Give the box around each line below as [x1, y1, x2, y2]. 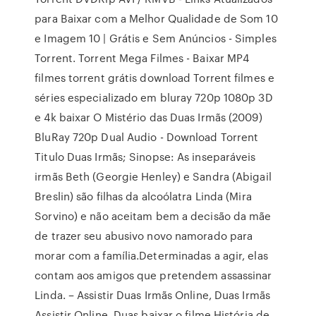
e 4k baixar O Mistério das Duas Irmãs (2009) [35, 109, 262, 125]
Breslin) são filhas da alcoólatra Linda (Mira [35, 188, 252, 204]
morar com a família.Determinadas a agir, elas [35, 248, 268, 263]
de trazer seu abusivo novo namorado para [35, 228, 253, 243]
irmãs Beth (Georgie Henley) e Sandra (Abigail [35, 169, 272, 184]
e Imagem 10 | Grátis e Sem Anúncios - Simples [35, 30, 276, 46]
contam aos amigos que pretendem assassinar [35, 267, 272, 283]
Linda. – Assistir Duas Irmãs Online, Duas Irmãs [35, 287, 270, 303]
